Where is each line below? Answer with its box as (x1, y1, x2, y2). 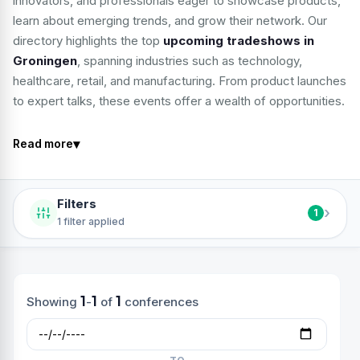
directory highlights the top (13, 33, 163, 48)
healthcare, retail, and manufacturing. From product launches (13, 73, 346, 88)
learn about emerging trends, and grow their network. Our (13, 13, 327, 28)
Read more (13, 137, 73, 150)
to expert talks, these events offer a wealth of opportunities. (13, 93, 345, 108)
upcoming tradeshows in (163, 33, 314, 48)
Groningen (13, 53, 77, 68)
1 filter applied (57, 215, 125, 227)
